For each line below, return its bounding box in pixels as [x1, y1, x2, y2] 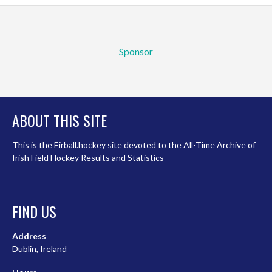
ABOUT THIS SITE [12, 109, 107, 132]
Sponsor [119, 46, 153, 58]
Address [12, 231, 46, 242]
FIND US [12, 200, 56, 223]
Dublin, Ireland [12, 243, 67, 254]
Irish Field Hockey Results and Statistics [12, 152, 164, 163]
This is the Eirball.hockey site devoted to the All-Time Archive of [12, 140, 256, 151]
